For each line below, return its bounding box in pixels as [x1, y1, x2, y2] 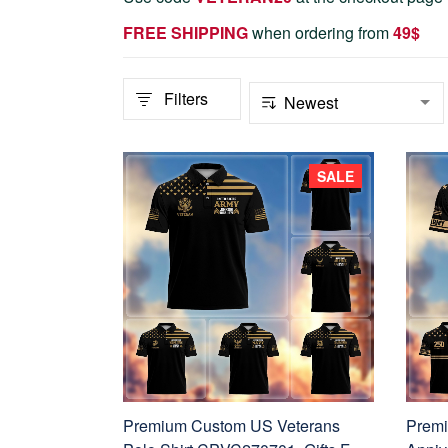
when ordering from [252, 20, 393, 44]
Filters [164, 86, 208, 110]
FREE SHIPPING [123, 20, 248, 44]
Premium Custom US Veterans [123, 414, 340, 438]
